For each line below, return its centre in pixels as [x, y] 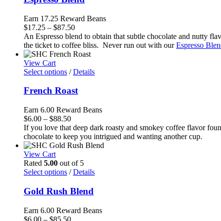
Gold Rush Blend [59, 191]
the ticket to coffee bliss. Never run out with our [100, 45]
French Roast [51, 91]
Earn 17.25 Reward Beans [65, 18]
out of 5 [71, 163]
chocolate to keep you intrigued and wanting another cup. [113, 137]
